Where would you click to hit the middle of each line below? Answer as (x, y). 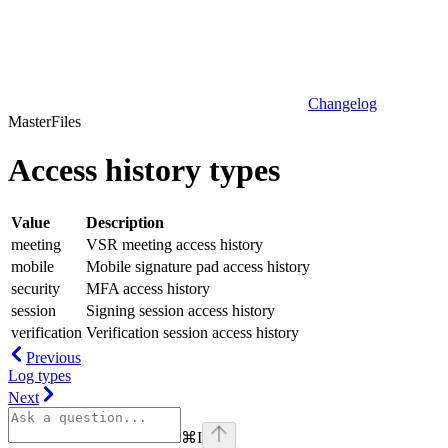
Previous (53, 357)
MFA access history (148, 288)
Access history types (144, 170)
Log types (39, 375)
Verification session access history (192, 332)
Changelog (342, 103)
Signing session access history (180, 310)
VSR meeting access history (174, 244)
